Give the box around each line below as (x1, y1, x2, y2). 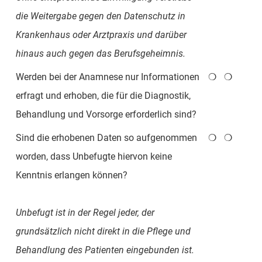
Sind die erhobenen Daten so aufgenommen (15, 132, 197, 143)
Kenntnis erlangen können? (15, 169, 127, 181)
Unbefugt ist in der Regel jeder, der (15, 206, 154, 218)
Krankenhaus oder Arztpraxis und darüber (15, 29, 187, 40)
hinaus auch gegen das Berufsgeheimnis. (15, 47, 185, 59)
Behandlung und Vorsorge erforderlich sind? (15, 108, 196, 120)
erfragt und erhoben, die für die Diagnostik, (15, 89, 191, 101)
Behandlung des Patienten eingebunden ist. (15, 244, 194, 256)
